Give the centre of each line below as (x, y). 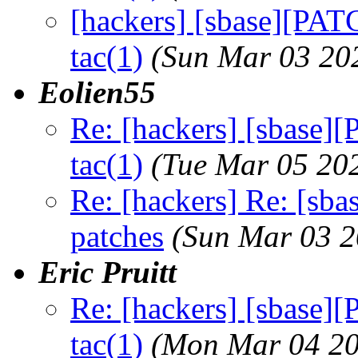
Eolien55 (97, 92)
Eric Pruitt (107, 272)
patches (117, 236)
